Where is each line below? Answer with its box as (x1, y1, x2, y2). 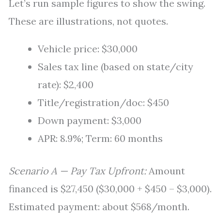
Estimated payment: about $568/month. (9, 201, 189, 213)
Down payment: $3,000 (38, 114, 141, 126)
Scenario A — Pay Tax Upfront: (9, 165, 146, 177)
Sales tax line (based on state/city (38, 61, 193, 73)
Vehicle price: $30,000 (38, 43, 138, 55)
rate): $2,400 (38, 78, 93, 91)
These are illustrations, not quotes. (9, 15, 168, 27)
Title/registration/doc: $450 (38, 96, 169, 108)
